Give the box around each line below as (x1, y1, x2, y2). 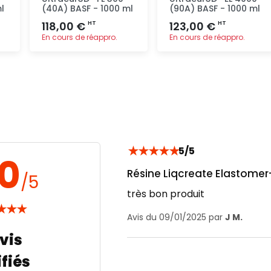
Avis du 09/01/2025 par (126, 211, 225, 223)
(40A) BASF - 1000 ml (41, 2, 133, 15)
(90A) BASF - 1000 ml (169, 2, 261, 15)
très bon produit (126, 187, 204, 201)
